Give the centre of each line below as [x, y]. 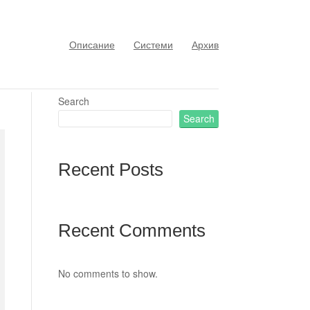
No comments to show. [108, 274]
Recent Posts [110, 169]
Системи [153, 44]
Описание [92, 44]
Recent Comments [131, 231]
